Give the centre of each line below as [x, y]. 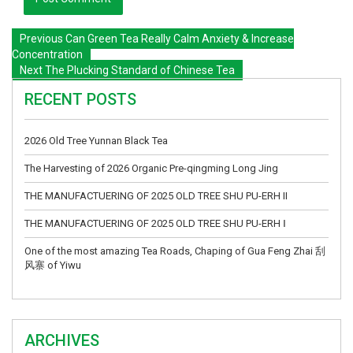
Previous [41, 38]
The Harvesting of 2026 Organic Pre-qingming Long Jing [151, 168]
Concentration [47, 54]
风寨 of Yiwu [53, 265]
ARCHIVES [62, 340]
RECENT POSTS [80, 99]
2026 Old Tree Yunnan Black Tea [96, 140]
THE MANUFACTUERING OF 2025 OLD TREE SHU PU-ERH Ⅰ [155, 223]
